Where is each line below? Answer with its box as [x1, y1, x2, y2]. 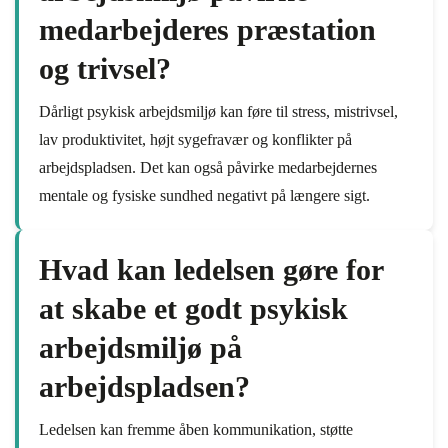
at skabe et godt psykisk [39, 292, 348, 325]
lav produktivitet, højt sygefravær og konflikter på [39, 131, 352, 148]
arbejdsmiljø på [39, 331, 242, 364]
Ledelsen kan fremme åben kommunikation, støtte [39, 421, 353, 438]
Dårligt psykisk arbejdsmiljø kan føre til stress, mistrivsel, [39, 103, 398, 120]
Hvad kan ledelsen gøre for [39, 253, 383, 286]
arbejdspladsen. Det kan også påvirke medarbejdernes [39, 159, 377, 176]
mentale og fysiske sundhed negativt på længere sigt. [39, 187, 370, 204]
